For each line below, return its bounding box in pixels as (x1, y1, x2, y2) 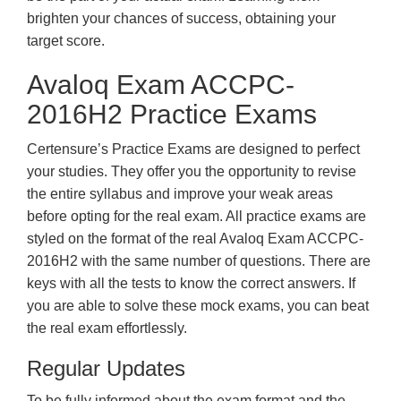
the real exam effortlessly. (27, 320, 187, 336)
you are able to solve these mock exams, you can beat (27, 298, 369, 313)
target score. (27, 33, 105, 48)
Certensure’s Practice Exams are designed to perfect (27, 141, 360, 157)
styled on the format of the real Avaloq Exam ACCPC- (27, 231, 363, 246)
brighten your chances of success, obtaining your (27, 11, 336, 26)
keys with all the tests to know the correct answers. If (27, 276, 355, 291)
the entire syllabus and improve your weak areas (27, 186, 333, 201)
